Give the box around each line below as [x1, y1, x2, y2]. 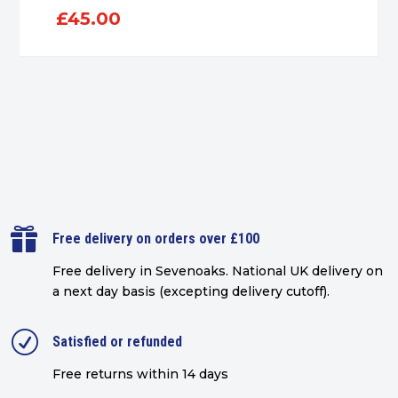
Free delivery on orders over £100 [52, 230, 259, 248]
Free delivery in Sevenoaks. [52, 263, 232, 280]
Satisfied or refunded [52, 333, 182, 351]
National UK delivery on [231, 263, 383, 280]
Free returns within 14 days [52, 366, 228, 383]
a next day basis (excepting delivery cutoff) [52, 283, 327, 300]
